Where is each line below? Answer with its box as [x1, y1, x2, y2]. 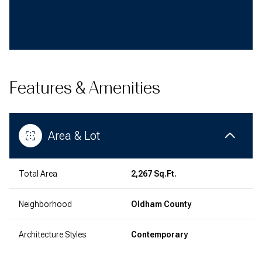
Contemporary [131, 229, 188, 239]
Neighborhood [19, 199, 72, 209]
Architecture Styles [19, 229, 86, 239]
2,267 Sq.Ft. [131, 168, 177, 178]
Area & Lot [48, 128, 100, 143]
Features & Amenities [9, 78, 160, 98]
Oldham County [131, 199, 191, 209]
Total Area [19, 168, 57, 178]
